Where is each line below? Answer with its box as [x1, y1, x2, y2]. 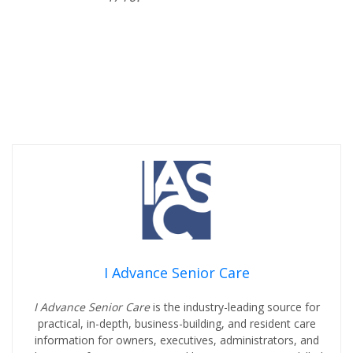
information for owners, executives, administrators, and [34, 333, 319, 347]
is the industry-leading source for [152, 299, 320, 314]
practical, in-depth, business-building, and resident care [37, 316, 316, 331]
